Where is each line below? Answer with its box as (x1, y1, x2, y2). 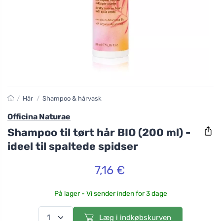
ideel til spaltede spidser (7, 140, 138, 152)
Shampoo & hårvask (42, 95, 102, 102)
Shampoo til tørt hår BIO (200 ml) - (7, 126, 190, 139)
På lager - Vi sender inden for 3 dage (54, 189, 167, 198)
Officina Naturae (7, 112, 71, 121)
